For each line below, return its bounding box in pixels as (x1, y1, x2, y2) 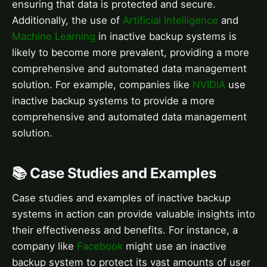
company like (12, 240, 77, 253)
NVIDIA (193, 78, 225, 91)
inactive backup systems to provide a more (12, 94, 215, 107)
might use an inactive (123, 240, 226, 253)
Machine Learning (12, 30, 95, 42)
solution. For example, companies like (12, 78, 193, 91)
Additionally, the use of (12, 14, 123, 26)
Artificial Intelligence (123, 14, 218, 26)
